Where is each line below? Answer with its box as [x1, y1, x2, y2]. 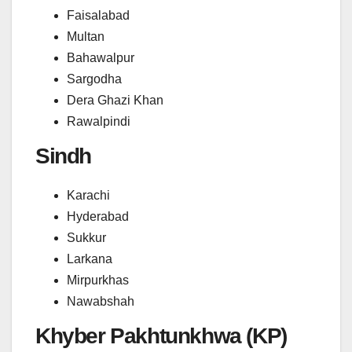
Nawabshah [67, 294, 134, 308]
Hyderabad [67, 209, 129, 223]
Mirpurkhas [67, 273, 129, 287]
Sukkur [67, 230, 106, 244]
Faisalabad [67, 9, 130, 23]
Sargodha [67, 72, 122, 86]
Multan [67, 30, 104, 44]
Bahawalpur [67, 51, 134, 65]
